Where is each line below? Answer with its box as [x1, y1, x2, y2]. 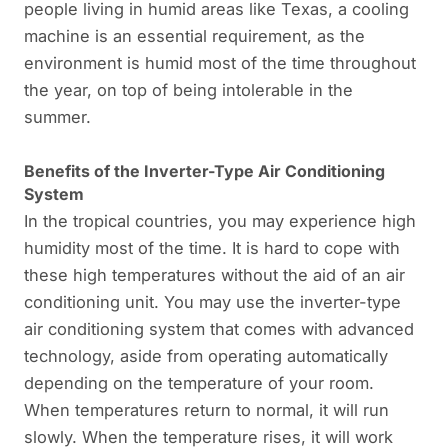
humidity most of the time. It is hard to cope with [24, 237, 400, 258]
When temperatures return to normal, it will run [24, 399, 389, 420]
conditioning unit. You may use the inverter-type [24, 291, 401, 312]
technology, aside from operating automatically [24, 345, 388, 366]
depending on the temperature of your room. [24, 372, 374, 393]
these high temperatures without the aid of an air [24, 264, 405, 285]
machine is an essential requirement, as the [24, 26, 365, 47]
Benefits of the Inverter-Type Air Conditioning [24, 160, 385, 181]
